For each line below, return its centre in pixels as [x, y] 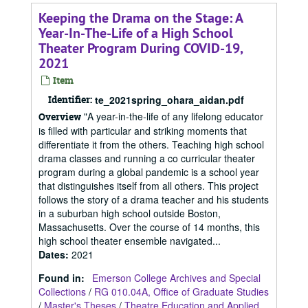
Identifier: [70, 99]
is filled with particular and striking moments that [143, 131]
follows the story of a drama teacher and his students [154, 199]
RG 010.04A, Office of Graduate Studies [181, 291]
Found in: [63, 278]
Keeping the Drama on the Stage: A [141, 18]
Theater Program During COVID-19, [141, 48]
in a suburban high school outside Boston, [130, 213]
